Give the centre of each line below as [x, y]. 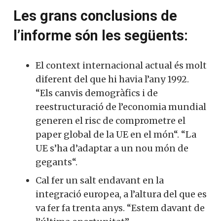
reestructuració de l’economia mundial [121, 107]
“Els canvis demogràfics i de [97, 93]
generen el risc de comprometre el [110, 120]
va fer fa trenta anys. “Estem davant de [120, 208]
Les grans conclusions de [95, 16]
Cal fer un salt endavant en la [100, 180]
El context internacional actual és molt [121, 65]
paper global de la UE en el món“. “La [116, 134]
